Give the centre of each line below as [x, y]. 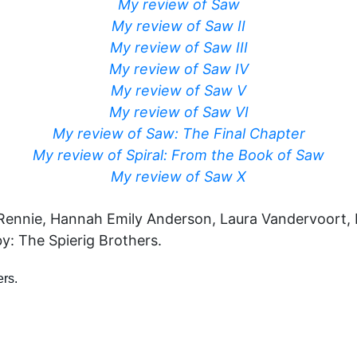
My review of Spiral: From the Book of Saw [178, 155]
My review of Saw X [178, 177]
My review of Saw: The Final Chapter [178, 133]
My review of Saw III [178, 47]
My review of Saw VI [178, 112]
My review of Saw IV [178, 69]
